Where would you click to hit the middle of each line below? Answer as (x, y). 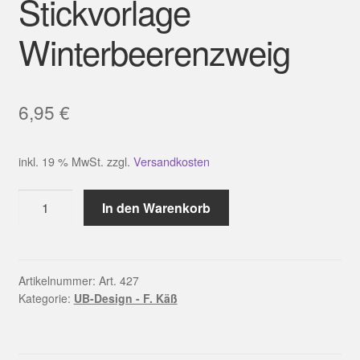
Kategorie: (46, 299)
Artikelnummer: (58, 281)
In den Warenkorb (157, 208)
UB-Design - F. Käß (125, 299)
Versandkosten (171, 162)
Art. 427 (119, 281)
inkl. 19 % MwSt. (61, 162)
